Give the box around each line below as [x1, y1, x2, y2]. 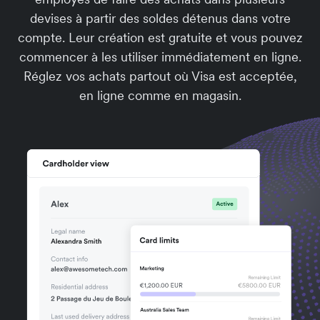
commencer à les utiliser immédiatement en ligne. [19, 49, 301, 65]
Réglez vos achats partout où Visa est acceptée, [23, 68, 297, 84]
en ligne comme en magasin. [79, 87, 241, 104]
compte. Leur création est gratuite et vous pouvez [17, 29, 303, 46]
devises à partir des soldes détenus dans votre [29, 10, 291, 26]
